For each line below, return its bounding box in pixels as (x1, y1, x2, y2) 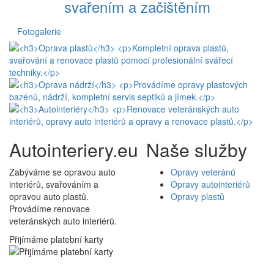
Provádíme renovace (9, 202, 90, 215)
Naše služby (146, 136, 247, 163)
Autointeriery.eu (9, 136, 138, 163)
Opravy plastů (171, 190, 224, 203)
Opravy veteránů (171, 166, 235, 179)
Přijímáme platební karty (9, 233, 103, 246)
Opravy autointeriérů (171, 178, 250, 191)
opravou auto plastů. (9, 190, 89, 203)
